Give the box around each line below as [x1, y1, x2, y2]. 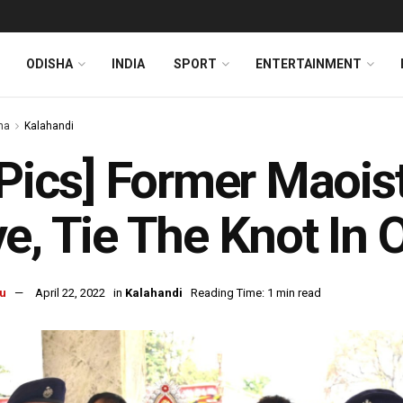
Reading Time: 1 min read [191, 286, 321, 300]
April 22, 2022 [35, 286, 105, 300]
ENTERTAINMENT [255, 57, 362, 71]
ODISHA [26, 57, 73, 71]
